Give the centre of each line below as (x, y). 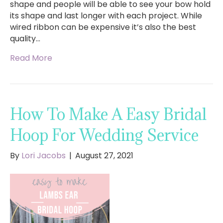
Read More (31, 58)
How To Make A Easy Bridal (108, 114)
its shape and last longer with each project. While (106, 16)
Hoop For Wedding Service (104, 135)
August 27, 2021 (104, 156)
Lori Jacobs (44, 156)
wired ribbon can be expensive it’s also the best (103, 27)
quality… (25, 39)
